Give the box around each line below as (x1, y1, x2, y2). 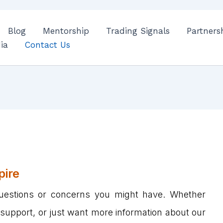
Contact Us (25, 39, 70, 50)
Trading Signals (106, 25, 170, 36)
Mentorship (43, 25, 90, 36)
